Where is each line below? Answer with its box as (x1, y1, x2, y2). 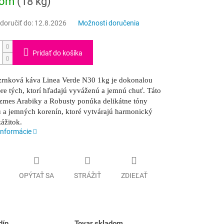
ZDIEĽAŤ (120, 171, 147, 179)
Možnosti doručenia (77, 19, 139, 27)
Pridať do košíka (32, 49, 82, 57)
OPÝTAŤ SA (18, 171, 54, 179)
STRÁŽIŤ (73, 171, 101, 179)
